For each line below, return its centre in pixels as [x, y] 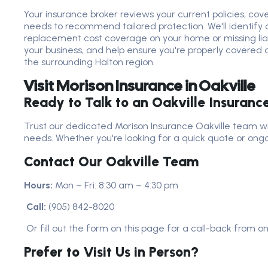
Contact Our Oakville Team [111, 162]
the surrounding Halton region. [89, 62]
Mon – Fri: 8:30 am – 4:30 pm [115, 185]
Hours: [38, 185]
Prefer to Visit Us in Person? [111, 252]
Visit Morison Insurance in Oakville [140, 86]
